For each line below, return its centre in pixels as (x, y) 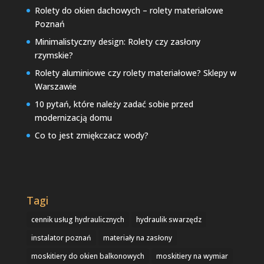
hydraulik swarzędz (169, 219)
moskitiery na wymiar (192, 256)
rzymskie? (54, 55)
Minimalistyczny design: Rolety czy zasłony (117, 42)
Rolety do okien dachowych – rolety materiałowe (129, 11)
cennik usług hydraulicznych (77, 219)
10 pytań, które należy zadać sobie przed (114, 104)
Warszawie (55, 87)
